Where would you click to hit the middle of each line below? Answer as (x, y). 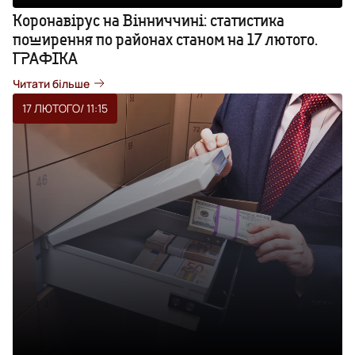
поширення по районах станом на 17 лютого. (165, 39)
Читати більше (51, 83)
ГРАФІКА (45, 58)
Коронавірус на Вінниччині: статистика (149, 20)
